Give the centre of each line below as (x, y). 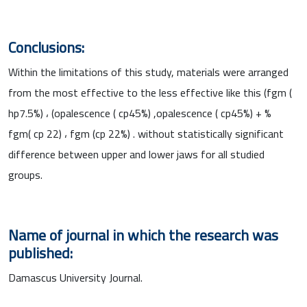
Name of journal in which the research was (143, 235)
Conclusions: (46, 47)
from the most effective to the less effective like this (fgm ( (150, 92)
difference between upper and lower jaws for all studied (136, 154)
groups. (25, 174)
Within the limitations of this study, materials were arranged (148, 72)
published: (40, 253)
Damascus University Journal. (75, 277)
